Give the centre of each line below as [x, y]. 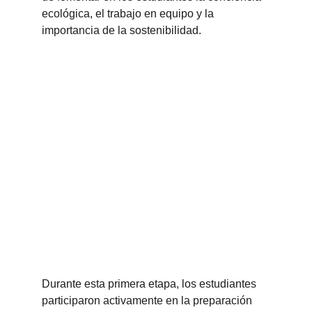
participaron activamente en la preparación [148, 301]
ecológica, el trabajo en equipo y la [129, 14]
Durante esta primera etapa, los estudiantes [150, 284]
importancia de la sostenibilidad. [122, 30]
